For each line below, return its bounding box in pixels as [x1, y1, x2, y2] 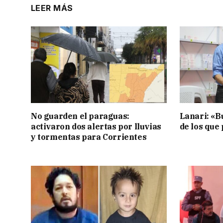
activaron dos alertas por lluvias [31, 121, 161, 131]
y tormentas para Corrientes [31, 131, 147, 142]
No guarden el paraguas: [31, 111, 129, 121]
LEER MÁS [31, 3, 73, 13]
